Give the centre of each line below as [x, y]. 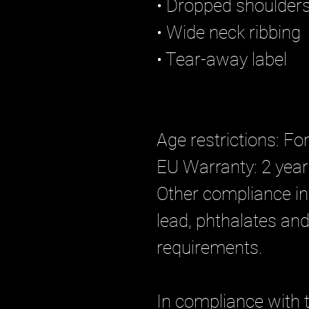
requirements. [210, 248]
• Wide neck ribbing [229, 32]
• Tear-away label [222, 59]
